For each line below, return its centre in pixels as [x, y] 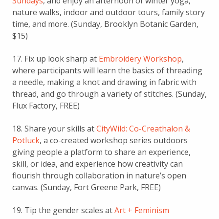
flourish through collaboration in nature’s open [99, 175]
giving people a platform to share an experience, [101, 152]
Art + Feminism [142, 210]
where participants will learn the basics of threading [107, 70]
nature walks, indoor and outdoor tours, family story [109, 12]
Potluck [26, 140]
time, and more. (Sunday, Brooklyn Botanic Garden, [105, 24]
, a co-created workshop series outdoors [114, 140]
